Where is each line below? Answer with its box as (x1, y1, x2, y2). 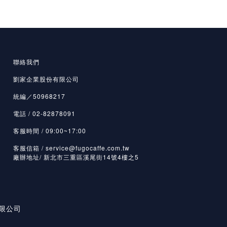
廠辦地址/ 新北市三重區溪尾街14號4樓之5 (13, 152, 139, 161)
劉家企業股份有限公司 (13, 74, 79, 83)
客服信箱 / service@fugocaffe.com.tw (13, 143, 130, 152)
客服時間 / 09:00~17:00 (13, 126, 86, 135)
